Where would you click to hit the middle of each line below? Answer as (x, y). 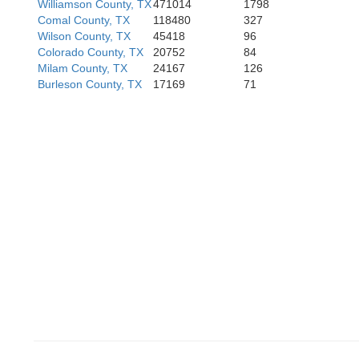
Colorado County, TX (91, 52)
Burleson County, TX (90, 84)
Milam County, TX (83, 68)
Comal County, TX (84, 20)
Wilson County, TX (84, 36)
